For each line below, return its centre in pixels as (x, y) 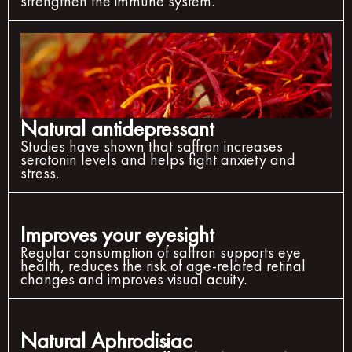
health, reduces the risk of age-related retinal (163, 265)
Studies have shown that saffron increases (152, 146)
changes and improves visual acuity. (134, 279)
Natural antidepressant (117, 128)
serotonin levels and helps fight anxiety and (158, 159)
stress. (40, 172)
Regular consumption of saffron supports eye (161, 252)
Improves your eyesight (117, 234)
